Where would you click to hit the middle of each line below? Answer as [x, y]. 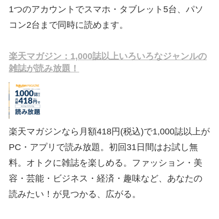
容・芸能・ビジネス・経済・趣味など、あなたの [105, 178]
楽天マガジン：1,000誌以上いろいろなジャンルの [108, 56]
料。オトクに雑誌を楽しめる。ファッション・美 [105, 163]
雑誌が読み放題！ [44, 68]
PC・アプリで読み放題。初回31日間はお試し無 [103, 147]
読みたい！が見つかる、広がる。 [75, 194]
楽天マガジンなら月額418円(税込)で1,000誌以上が [109, 131]
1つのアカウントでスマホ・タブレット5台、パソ [106, 10]
